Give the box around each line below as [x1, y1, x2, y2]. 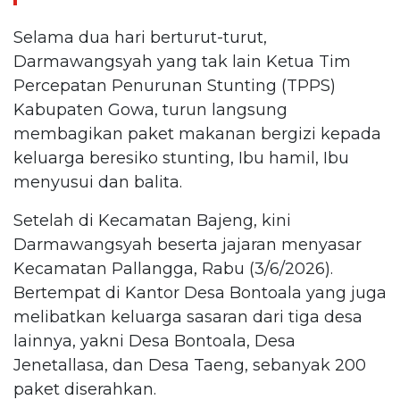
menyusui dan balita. [13, 171, 182, 192]
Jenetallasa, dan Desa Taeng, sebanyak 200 [13, 354, 366, 375]
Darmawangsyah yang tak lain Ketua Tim [13, 51, 351, 71]
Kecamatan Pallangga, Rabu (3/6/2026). [13, 258, 333, 279]
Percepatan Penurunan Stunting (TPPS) [13, 75, 336, 96]
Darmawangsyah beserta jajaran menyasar [13, 234, 362, 254]
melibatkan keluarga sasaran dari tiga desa [13, 306, 362, 327]
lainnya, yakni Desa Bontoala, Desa [13, 330, 296, 351]
